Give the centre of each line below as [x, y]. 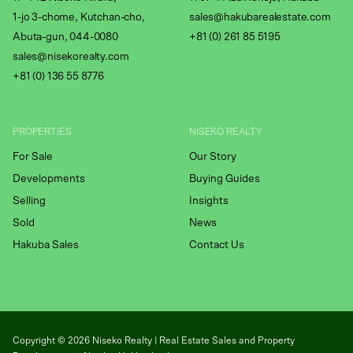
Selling [29, 201]
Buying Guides [225, 179]
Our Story [213, 157]
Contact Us [217, 245]
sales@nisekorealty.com [71, 57]
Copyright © [40, 340]
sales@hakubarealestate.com [260, 17]
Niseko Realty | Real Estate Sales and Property [193, 340]
